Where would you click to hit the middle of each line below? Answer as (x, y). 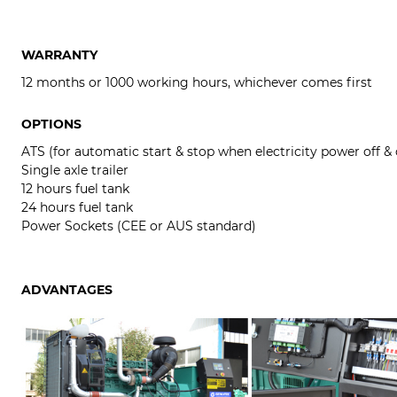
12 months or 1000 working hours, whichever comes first (197, 83)
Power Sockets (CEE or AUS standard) (139, 226)
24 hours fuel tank (77, 208)
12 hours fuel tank (75, 189)
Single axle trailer (75, 171)
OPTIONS (51, 125)
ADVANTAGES (67, 290)
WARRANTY (59, 55)
